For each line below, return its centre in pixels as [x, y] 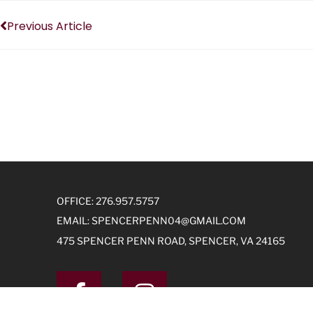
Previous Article [50, 26]
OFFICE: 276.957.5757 [108, 201]
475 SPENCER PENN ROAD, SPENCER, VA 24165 [170, 240]
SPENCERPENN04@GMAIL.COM [168, 221]
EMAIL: [74, 221]
